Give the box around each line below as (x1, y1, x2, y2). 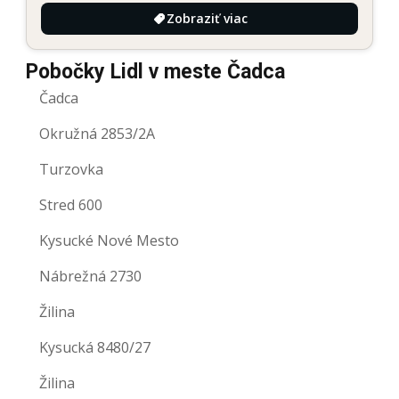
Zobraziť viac (166, 10, 248, 28)
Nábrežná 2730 (39, 266, 142, 287)
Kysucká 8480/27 (39, 338, 151, 358)
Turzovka (39, 159, 103, 180)
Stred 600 (39, 195, 102, 216)
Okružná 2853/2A (39, 124, 155, 144)
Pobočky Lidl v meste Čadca (26, 60, 285, 85)
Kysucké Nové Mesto (39, 231, 179, 251)
